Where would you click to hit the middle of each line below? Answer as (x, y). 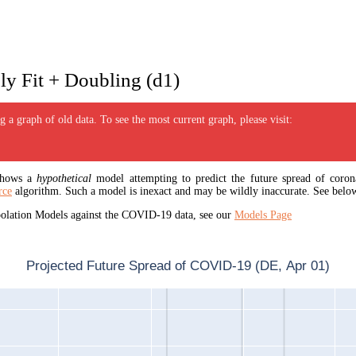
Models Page (263, 215)
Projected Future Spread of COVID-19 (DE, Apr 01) (178, 266)
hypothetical (64, 179)
